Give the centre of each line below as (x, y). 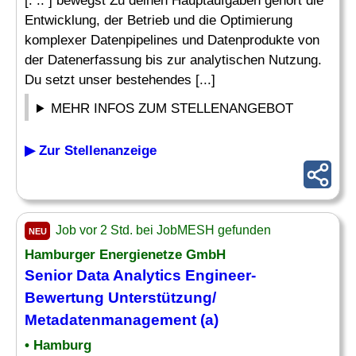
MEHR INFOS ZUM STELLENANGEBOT (172, 108)
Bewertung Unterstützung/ (120, 298)
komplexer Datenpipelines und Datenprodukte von (172, 40)
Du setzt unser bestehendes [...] (120, 80)
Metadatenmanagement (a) (122, 320)
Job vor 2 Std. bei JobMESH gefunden (162, 230)
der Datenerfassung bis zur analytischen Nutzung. (173, 60)
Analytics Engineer (182, 275)
